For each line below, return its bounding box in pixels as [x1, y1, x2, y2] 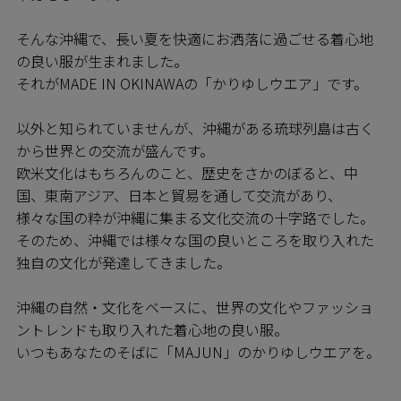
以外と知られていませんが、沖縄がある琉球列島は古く [16, 116, 374, 139]
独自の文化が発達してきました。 [16, 251, 231, 273]
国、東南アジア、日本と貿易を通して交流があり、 [16, 183, 342, 206]
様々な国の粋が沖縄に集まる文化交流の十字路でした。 [16, 206, 374, 228]
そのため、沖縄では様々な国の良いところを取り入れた [16, 228, 374, 251]
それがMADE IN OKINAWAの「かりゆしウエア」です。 [16, 72, 368, 94]
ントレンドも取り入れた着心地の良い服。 [16, 318, 288, 340]
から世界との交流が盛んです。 [16, 139, 214, 161]
